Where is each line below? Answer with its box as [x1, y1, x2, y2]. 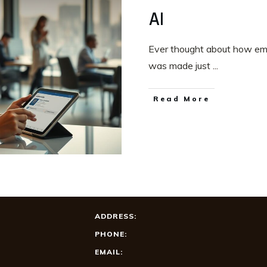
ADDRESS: [94, 212, 136, 221]
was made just [148, 60, 213, 72]
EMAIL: [94, 247, 123, 256]
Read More [153, 94, 210, 104]
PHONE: [94, 229, 127, 238]
